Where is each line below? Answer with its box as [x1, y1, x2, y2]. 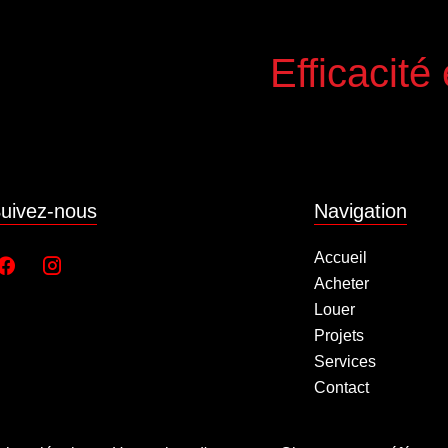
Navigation [314, 199, 407, 222]
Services [314, 352, 376, 370]
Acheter [314, 274, 369, 292]
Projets [314, 326, 364, 344]
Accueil [314, 248, 367, 266]
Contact [314, 378, 369, 396]
